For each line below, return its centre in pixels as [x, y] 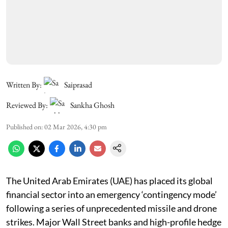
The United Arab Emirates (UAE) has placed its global [109, 180]
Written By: [24, 84]
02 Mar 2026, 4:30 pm [76, 126]
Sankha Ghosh [92, 105]
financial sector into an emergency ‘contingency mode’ [111, 194]
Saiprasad [78, 84]
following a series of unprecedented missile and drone [111, 208]
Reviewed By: [27, 105]
